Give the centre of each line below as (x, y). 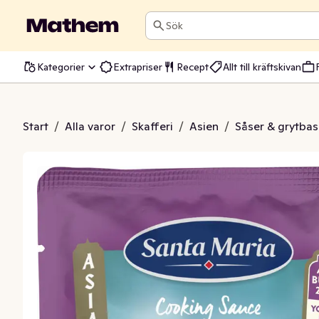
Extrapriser (138, 67)
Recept (193, 67)
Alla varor (90, 126)
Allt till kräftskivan (262, 67)
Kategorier (61, 67)
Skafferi (152, 126)
